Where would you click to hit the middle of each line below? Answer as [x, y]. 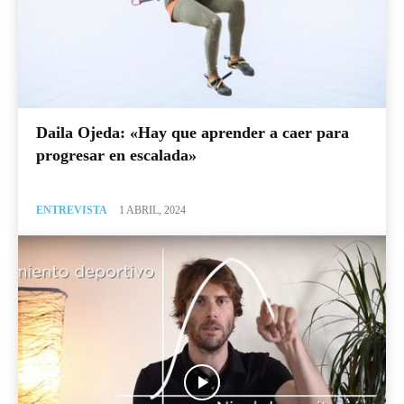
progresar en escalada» [116, 155]
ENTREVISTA [72, 210]
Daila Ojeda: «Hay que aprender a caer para [193, 132]
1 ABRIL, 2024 [152, 210]
